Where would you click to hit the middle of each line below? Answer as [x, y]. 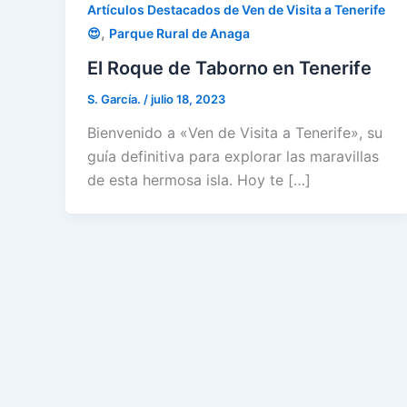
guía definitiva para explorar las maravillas [233, 157]
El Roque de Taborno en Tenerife [229, 68]
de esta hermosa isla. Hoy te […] [199, 180]
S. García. [115, 99]
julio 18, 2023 [188, 99]
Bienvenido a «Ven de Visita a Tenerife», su [235, 133]
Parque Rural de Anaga [179, 33]
